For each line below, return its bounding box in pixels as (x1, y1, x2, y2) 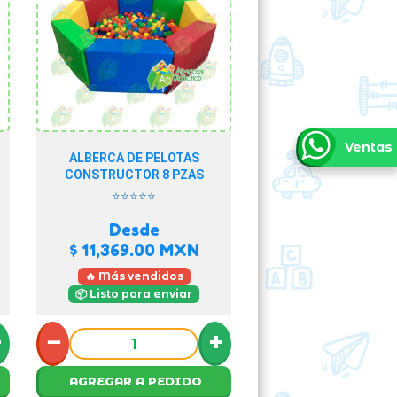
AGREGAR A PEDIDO (68, 374, 202, 388)
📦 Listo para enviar (75, 287, 192, 300)
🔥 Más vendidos (84, 269, 183, 283)
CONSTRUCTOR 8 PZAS (64, 167, 204, 182)
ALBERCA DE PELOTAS (68, 151, 199, 165)
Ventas (345, 138, 393, 155)
